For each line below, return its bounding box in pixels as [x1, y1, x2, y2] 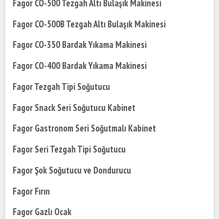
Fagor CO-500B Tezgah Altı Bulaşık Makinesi [13, 18, 166, 30]
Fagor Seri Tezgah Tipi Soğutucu [13, 143, 126, 155]
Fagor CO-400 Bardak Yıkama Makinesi [13, 60, 147, 72]
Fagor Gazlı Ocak [13, 206, 72, 218]
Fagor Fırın [13, 185, 50, 197]
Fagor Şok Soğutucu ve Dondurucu [13, 164, 131, 176]
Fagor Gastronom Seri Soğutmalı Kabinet [13, 122, 156, 134]
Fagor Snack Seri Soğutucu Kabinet [13, 101, 136, 113]
